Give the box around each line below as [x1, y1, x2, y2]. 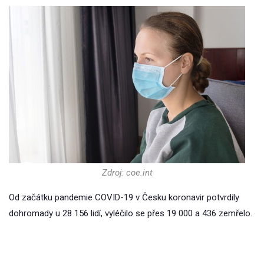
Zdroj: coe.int [101, 167, 153, 179]
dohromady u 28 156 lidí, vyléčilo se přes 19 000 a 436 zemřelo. [9, 208, 252, 219]
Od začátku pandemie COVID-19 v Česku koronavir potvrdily [9, 192, 239, 203]
